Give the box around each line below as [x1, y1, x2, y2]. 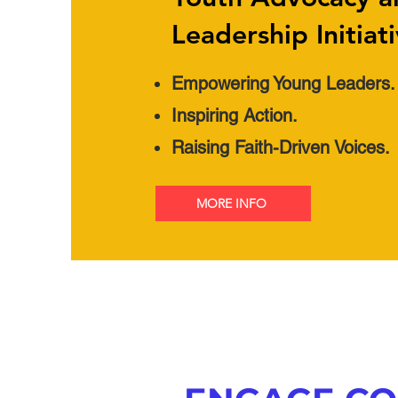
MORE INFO [196, 195, 267, 212]
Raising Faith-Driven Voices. [171, 137, 390, 159]
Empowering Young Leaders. [171, 73, 395, 95]
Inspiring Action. [171, 105, 298, 127]
